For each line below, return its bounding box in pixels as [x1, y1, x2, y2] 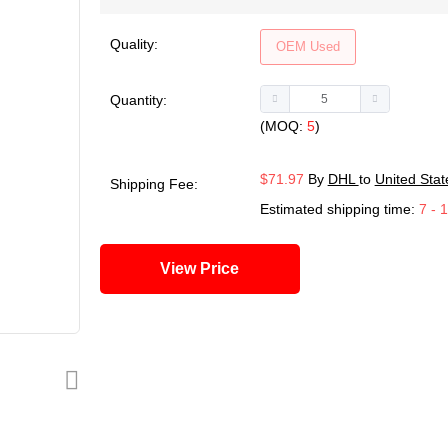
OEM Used [275, 39, 340, 54]
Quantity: [109, 92, 167, 108]
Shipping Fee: [109, 176, 198, 192]
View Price [200, 260, 240, 277]
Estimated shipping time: [259, 201, 419, 217]
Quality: [109, 36, 158, 52]
